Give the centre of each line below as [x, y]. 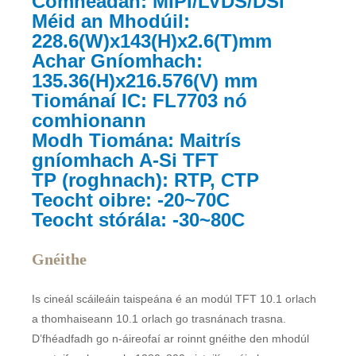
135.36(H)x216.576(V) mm [145, 81]
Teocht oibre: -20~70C [131, 200]
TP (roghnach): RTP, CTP [146, 180]
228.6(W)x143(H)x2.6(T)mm [152, 41]
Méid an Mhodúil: [111, 21]
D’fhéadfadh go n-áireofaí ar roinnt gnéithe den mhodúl [171, 339]
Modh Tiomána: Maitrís [137, 141]
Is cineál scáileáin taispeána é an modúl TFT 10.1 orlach [174, 299]
